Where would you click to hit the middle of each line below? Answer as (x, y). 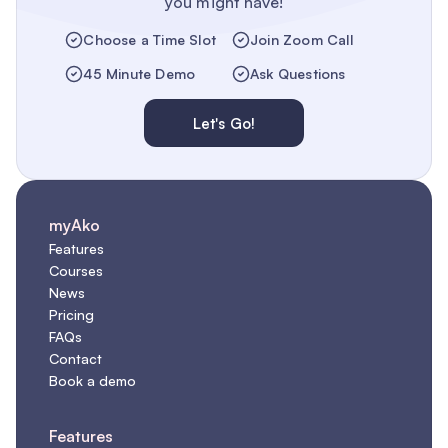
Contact (75, 358)
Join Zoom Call (301, 39)
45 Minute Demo (139, 73)
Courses (76, 270)
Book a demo (92, 380)
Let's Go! (224, 123)
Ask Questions (298, 73)
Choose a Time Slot (149, 39)
